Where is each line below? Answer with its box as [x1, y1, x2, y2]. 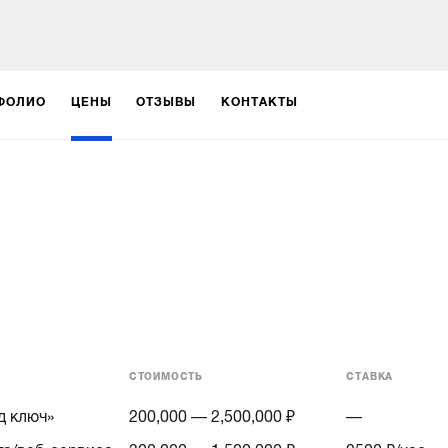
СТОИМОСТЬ [128, 370, 203, 382]
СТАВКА [346, 370, 394, 382]
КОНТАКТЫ [221, 94, 298, 109]
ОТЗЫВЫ [136, 94, 197, 109]
